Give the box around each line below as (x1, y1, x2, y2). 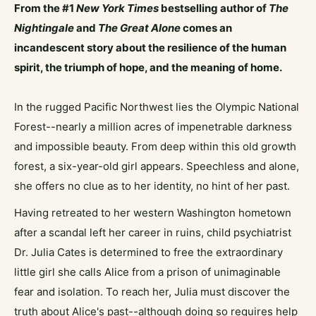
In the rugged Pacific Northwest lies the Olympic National (14, 99, 299, 114)
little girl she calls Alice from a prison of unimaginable (14, 265, 281, 279)
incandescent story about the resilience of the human (14, 40, 286, 54)
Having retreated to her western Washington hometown (14, 206, 291, 220)
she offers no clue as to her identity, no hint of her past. (14, 178, 290, 193)
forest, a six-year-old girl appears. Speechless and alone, (14, 159, 299, 173)
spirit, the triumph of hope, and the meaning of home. (14, 60, 282, 74)
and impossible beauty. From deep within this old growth (14, 139, 296, 153)
